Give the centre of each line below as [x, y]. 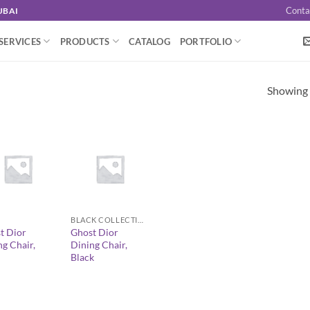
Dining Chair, [99, 244]
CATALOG [149, 41]
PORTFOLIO [206, 41]
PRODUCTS [85, 41]
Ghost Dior [95, 232]
